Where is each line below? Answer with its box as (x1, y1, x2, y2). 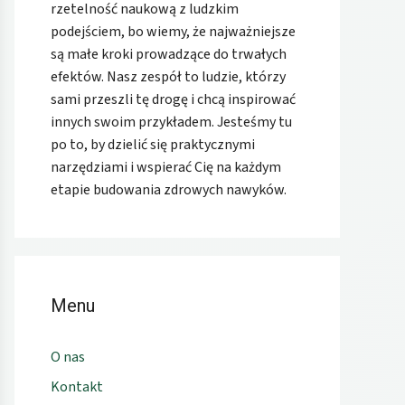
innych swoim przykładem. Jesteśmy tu (51, 111, 292, 132)
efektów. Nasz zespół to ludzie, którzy (51, 66, 286, 87)
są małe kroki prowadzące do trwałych (51, 43, 287, 64)
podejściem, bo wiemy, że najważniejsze (51, 21, 296, 42)
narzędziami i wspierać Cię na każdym (51, 156, 281, 177)
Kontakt (51, 376, 103, 397)
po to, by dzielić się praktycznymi (51, 134, 255, 155)
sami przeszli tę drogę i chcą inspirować (51, 89, 296, 109)
